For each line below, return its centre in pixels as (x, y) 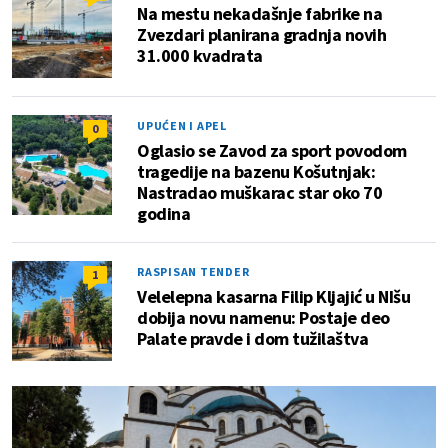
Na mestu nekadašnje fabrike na (259, 14)
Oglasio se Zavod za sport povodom (272, 151)
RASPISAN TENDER (193, 272)
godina (163, 214)
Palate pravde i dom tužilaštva (252, 339)
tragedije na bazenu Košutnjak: (256, 172)
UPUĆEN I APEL (182, 126)
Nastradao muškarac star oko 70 (259, 193)
